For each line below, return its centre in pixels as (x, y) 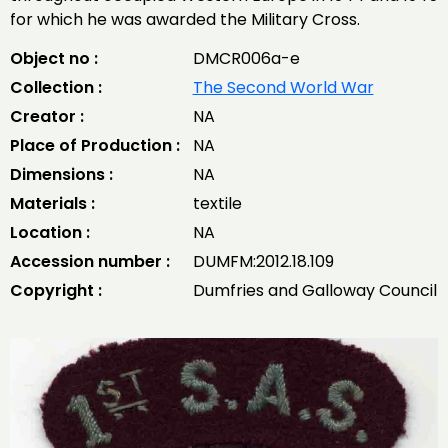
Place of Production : (95, 145)
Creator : (47, 116)
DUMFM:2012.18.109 (263, 261)
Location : (50, 232)
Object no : (54, 58)
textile (217, 203)
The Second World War (283, 87)
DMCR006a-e (246, 58)
